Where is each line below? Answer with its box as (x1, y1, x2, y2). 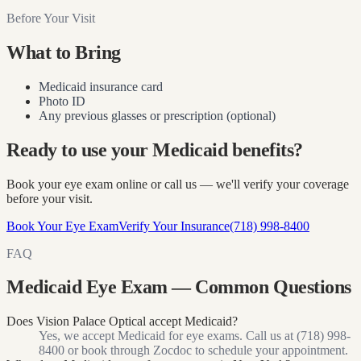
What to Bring (6, 41, 121, 63)
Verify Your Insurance (118, 218, 230, 233)
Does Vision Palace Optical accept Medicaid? (6, 314, 238, 329)
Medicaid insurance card (39, 79, 163, 93)
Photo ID (39, 93, 85, 108)
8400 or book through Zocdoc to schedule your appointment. (39, 343, 348, 358)
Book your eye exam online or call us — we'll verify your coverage (6, 176, 349, 191)
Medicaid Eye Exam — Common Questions (6, 276, 351, 298)
